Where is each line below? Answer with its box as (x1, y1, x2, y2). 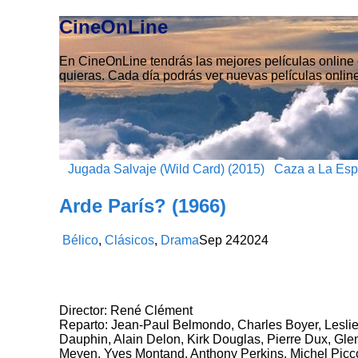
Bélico (62, 233, 99, 247)
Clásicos (105, 233, 155, 247)
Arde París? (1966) (59, 194, 227, 217)
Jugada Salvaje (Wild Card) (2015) (65, 161, 265, 176)
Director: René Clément (59, 303, 193, 317)
